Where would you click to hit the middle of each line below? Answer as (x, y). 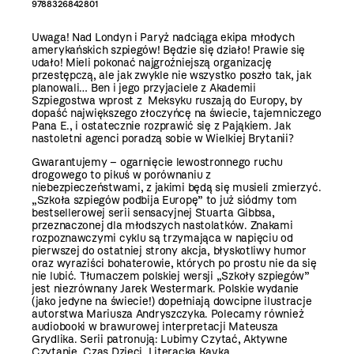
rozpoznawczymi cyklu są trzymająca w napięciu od (162, 239)
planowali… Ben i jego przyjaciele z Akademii (144, 88)
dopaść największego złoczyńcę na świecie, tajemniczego (177, 114)
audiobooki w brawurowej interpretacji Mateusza (155, 327)
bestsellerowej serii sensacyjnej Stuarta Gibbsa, (153, 213)
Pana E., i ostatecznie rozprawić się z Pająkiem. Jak (161, 126)
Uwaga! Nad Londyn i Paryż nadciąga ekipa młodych (163, 38)
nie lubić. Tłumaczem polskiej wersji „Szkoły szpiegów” (171, 277)
